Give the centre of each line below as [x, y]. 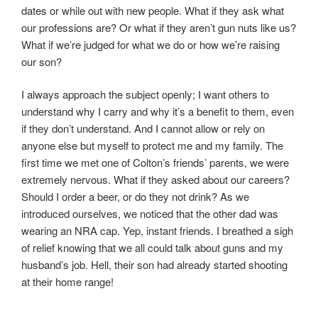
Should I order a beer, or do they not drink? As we [135, 197]
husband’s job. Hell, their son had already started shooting [154, 265]
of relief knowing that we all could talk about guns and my [152, 248]
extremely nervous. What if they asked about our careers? [155, 180]
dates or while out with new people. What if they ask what [153, 10]
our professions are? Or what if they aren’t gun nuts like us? [159, 27]
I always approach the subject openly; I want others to [145, 94]
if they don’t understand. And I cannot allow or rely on [143, 128]
